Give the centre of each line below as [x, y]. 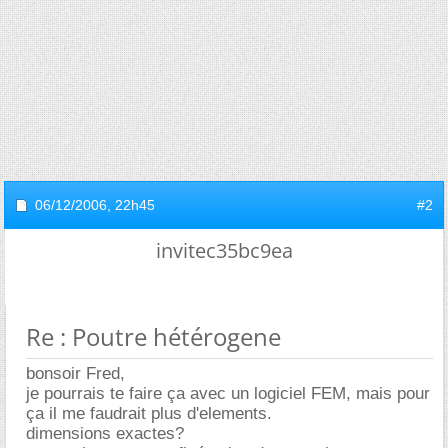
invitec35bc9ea [224, 250]
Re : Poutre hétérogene [153, 336]
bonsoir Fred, [75, 373]
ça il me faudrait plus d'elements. [149, 413]
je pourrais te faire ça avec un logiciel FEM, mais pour [228, 393]
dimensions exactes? [105, 433]
